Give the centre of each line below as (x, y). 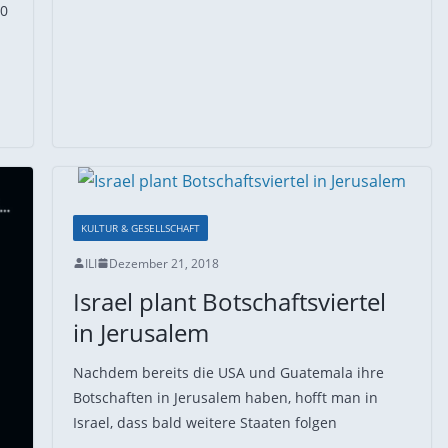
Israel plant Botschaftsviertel (229, 301)
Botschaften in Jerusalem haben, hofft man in (225, 397)
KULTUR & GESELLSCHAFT (140, 227)
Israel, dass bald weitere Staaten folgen (204, 422)
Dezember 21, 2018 (163, 263)
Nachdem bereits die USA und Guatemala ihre (228, 372)
